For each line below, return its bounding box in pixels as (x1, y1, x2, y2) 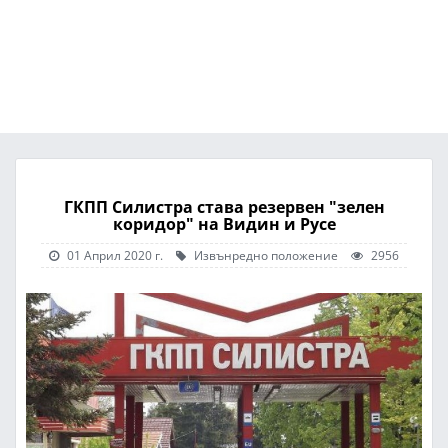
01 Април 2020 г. (67, 247, 163, 263)
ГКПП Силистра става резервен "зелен (63, 196, 385, 218)
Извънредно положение (191, 247, 338, 263)
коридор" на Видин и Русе (112, 213, 336, 235)
